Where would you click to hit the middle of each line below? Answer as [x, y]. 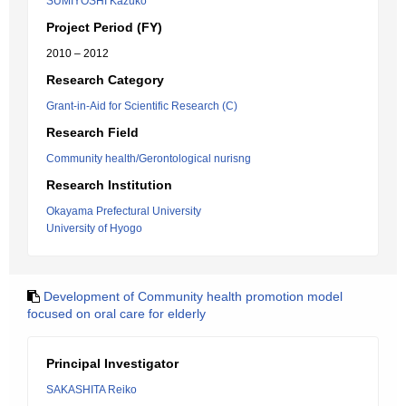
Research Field [92, 132]
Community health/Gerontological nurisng [149, 159]
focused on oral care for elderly [116, 314]
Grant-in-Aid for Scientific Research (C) [142, 106]
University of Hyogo [94, 228]
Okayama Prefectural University [124, 211]
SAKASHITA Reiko [92, 390]
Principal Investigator [112, 363]
